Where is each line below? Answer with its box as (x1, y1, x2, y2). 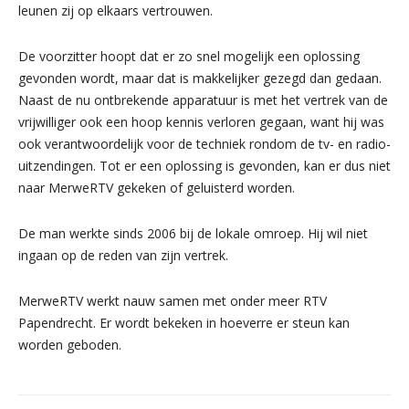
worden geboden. (18, 336, 121, 353)
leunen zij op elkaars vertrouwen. (18, 2, 213, 19)
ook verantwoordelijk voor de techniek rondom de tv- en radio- (18, 135, 391, 152)
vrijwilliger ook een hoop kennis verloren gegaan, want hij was (18, 113, 384, 131)
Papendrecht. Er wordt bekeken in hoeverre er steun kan (18, 314, 350, 331)
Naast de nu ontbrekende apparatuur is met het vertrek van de (18, 91, 388, 109)
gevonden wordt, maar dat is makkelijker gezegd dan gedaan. (18, 69, 382, 87)
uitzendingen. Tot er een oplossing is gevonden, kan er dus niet (18, 157, 391, 174)
